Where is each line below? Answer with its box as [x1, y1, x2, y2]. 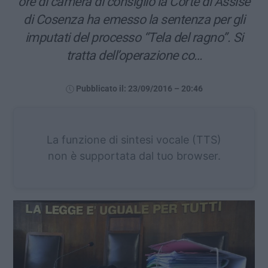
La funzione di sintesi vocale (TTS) [47, 133, 221, 146]
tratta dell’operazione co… [66, 47, 202, 63]
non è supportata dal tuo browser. [47, 149, 221, 162]
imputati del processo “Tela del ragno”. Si [25, 29, 243, 45]
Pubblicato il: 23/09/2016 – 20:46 [75, 83, 203, 94]
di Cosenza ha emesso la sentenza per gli [23, 11, 245, 27]
